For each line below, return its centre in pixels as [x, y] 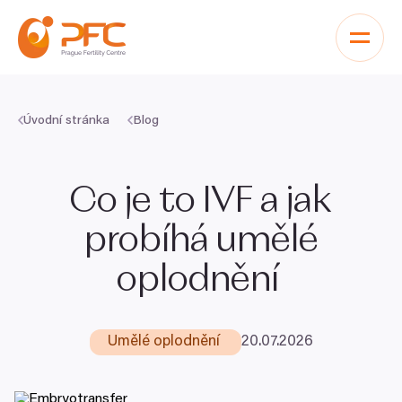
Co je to [136, 202]
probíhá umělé [201, 241]
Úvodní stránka [66, 121]
